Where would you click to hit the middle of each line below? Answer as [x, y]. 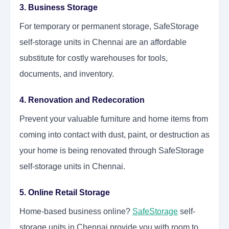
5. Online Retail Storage [65, 193]
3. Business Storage [59, 8]
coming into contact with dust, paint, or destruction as [114, 135]
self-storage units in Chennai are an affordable [103, 42]
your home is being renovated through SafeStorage [112, 151]
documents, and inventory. [67, 74]
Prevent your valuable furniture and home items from [114, 119]
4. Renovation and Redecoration [82, 100]
